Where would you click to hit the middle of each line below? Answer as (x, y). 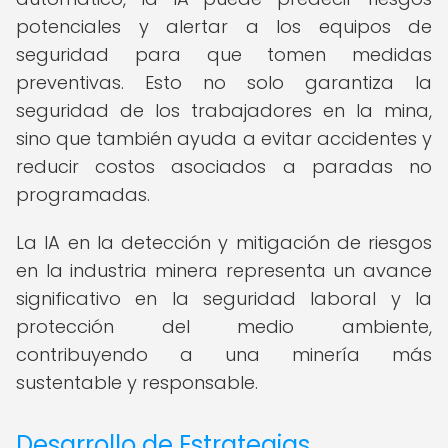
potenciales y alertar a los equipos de (224, 26)
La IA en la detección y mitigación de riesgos (224, 242)
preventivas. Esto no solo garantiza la (224, 82)
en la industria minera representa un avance (224, 270)
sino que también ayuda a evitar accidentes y (224, 138)
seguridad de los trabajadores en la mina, (224, 110)
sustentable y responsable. (137, 382)
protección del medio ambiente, (224, 326)
